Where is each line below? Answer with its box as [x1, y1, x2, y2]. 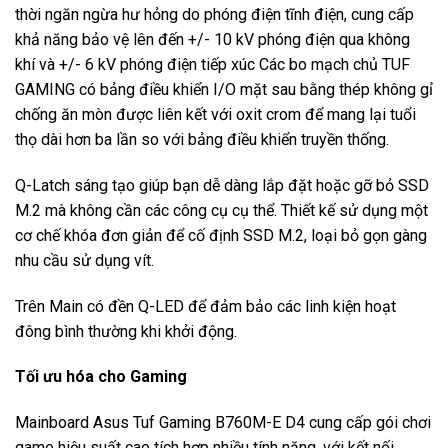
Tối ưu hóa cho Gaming [15, 367, 187, 387]
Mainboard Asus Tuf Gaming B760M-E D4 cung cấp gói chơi [15, 413, 431, 433]
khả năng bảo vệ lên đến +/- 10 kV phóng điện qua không [15, 29, 410, 49]
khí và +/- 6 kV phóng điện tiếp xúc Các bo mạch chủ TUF [15, 54, 410, 74]
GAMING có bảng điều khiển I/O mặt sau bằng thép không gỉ [15, 79, 433, 99]
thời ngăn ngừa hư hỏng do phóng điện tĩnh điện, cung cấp [15, 4, 414, 24]
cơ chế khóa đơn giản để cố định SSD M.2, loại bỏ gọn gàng [15, 225, 427, 245]
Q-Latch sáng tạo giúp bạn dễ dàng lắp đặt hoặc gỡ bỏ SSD [15, 175, 429, 195]
